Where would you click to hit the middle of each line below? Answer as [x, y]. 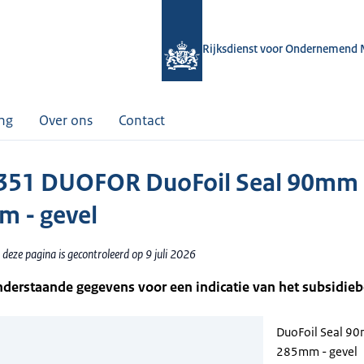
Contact [142, 120]
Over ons [66, 120]
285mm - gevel [317, 351]
